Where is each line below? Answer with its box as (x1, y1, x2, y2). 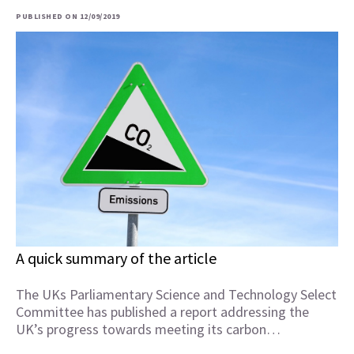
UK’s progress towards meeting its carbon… (16, 320, 281, 339)
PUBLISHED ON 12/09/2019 (16, 11, 120, 21)
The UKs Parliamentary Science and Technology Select (16, 285, 337, 304)
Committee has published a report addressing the (16, 303, 309, 322)
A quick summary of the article (16, 248, 217, 269)
